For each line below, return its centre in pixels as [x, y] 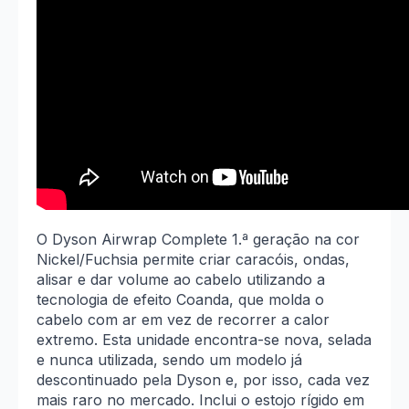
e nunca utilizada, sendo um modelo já [169, 360]
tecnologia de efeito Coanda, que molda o [180, 300]
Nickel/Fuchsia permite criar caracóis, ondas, [193, 260]
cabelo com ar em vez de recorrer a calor [183, 320]
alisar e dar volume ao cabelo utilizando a [181, 280]
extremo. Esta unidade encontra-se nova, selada [204, 340]
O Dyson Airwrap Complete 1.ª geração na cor [198, 240]
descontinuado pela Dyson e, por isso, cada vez [203, 380]
